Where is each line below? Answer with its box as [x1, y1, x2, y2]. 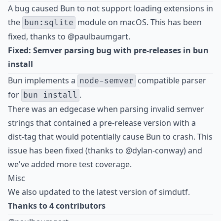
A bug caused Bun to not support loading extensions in [8, 3, 213, 14]
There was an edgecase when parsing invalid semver [8, 104, 204, 115]
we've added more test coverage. [8, 159, 132, 170]
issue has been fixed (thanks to [8, 145, 125, 156]
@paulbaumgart [68, 31, 128, 42]
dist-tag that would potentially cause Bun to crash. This [8, 131, 213, 143]
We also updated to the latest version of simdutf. [8, 186, 190, 198]
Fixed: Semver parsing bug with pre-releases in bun [8, 45, 209, 56]
